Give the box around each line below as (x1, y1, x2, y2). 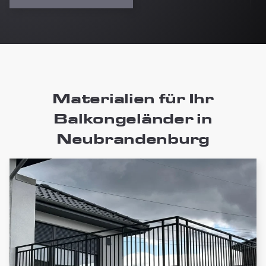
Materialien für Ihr (52, 90, 214, 107)
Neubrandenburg (56, 130, 210, 147)
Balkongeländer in (53, 110, 213, 127)
